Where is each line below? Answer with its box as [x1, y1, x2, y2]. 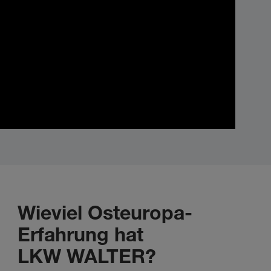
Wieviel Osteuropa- [18, 200, 192, 224]
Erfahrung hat [18, 221, 143, 246]
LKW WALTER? [18, 243, 156, 268]
